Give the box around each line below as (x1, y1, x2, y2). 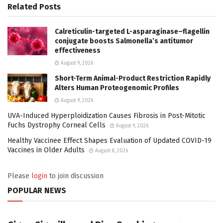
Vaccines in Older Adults (7, 146, 85, 155)
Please (7, 172, 31, 181)
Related (7, 2, 37, 12)
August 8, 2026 (94, 148, 128, 154)
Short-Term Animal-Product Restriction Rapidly (55, 74, 211, 83)
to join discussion (47, 172, 104, 181)
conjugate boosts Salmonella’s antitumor (55, 37, 193, 46)
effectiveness (55, 46, 101, 55)
